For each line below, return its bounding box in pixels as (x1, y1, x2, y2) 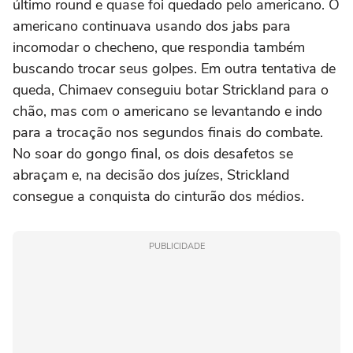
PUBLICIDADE (148, 240, 205, 252)
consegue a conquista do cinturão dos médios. (13, 187, 304, 206)
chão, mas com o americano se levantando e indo (13, 102, 322, 121)
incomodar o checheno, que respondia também (13, 38, 305, 57)
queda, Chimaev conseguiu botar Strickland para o (13, 80, 329, 99)
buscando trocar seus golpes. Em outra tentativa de (13, 59, 336, 78)
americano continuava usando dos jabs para (13, 17, 291, 35)
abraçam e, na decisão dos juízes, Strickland (13, 165, 289, 184)
